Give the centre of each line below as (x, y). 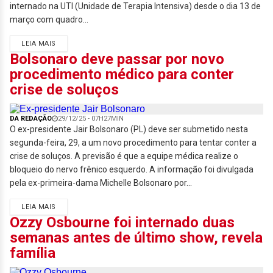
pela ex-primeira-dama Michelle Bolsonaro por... (101, 183)
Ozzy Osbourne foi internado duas (122, 222)
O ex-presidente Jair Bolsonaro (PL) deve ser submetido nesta (129, 129)
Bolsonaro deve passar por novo (117, 59)
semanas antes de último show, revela (136, 238)
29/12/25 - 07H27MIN (91, 119)
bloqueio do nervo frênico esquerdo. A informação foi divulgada (132, 169)
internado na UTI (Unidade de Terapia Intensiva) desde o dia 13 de (135, 6)
